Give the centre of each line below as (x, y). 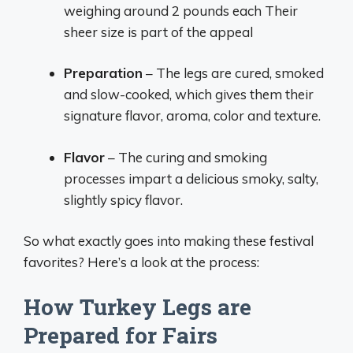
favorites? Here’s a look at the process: (141, 262)
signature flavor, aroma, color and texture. (192, 115)
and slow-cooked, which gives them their (189, 94)
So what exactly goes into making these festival (169, 241)
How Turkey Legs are (137, 307)
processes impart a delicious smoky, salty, (191, 178)
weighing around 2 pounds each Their (181, 10)
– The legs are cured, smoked (233, 73)
